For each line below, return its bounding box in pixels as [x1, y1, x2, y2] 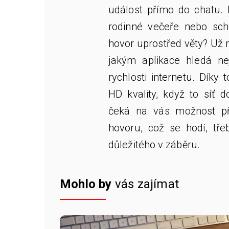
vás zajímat [111, 176, 179, 191]
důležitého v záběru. [108, 138, 200, 151]
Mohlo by [60, 176, 112, 191]
